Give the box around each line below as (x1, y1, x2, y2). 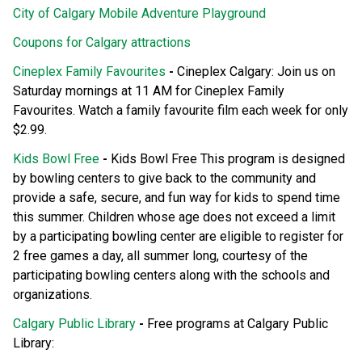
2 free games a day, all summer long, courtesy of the (13, 247, 308, 263)
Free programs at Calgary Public (147, 315, 328, 331)
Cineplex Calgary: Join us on (177, 63, 335, 79)
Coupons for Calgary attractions (13, 34, 191, 50)
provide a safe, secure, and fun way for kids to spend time (13, 189, 340, 205)
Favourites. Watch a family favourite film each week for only (13, 102, 348, 118)
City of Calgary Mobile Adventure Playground (13, 5, 266, 21)
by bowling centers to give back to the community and (13, 170, 316, 186)
